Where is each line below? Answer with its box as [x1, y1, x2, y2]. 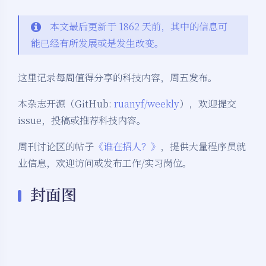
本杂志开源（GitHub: [18, 97, 114, 111]
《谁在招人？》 [94, 140, 160, 154]
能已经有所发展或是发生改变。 [31, 36, 164, 50]
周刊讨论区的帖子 [18, 140, 94, 154]
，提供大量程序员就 [160, 140, 246, 154]
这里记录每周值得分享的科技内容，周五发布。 [18, 71, 217, 85]
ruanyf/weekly [114, 97, 179, 111]
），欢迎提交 [179, 97, 236, 111]
